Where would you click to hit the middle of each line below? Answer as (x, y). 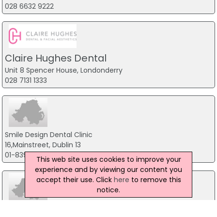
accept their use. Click (75, 179)
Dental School (28, 210)
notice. (108, 190)
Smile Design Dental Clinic (48, 135)
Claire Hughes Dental (55, 58)
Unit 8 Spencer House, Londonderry (63, 70)
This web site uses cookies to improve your (108, 159)
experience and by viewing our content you (108, 169)
